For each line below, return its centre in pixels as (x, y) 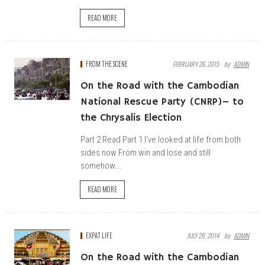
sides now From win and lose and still (146, 153)
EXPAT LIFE (99, 235)
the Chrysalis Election (131, 118)
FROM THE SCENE (107, 64)
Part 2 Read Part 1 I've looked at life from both (161, 140)
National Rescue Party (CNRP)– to (162, 102)
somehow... (101, 166)
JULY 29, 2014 (203, 235)
